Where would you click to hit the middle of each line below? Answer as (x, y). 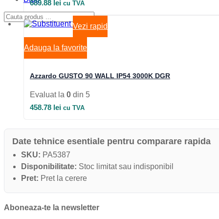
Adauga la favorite (55, 48)
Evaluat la (48, 95)
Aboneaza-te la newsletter (52, 208)
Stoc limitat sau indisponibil (125, 167)
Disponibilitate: (49, 167)
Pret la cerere (63, 178)
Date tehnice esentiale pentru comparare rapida (111, 142)
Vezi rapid (90, 26)
